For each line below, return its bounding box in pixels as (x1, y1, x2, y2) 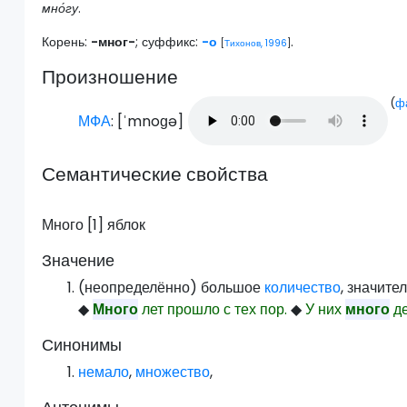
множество (135, 362, 211, 383)
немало (78, 362, 130, 383)
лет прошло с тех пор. (138, 299, 292, 321)
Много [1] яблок (42, 214, 146, 236)
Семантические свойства (42, 161, 269, 188)
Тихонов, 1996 (224, 36, 288, 51)
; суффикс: (135, 33, 203, 52)
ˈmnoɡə (123, 110, 178, 132)
